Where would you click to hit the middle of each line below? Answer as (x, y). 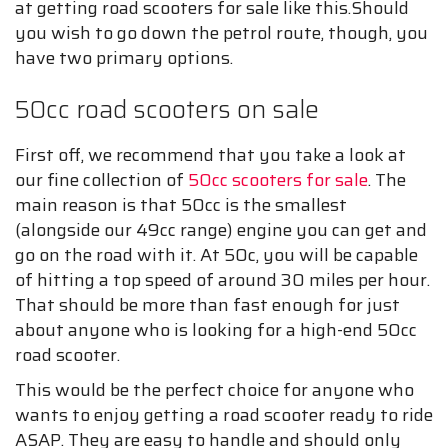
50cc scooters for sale (278, 180)
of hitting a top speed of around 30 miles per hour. (222, 280)
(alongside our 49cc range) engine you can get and (221, 230)
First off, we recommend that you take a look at (210, 155)
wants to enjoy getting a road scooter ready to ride (224, 415)
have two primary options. (124, 58)
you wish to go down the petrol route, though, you (221, 33)
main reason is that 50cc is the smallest (181, 205)
